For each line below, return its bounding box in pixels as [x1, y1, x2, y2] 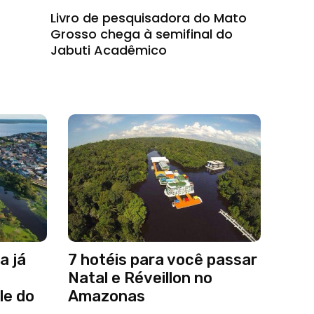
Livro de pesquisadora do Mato [50, 9, 247, 27]
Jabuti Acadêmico [50, 41, 167, 59]
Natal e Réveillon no [67, 268, 212, 287]
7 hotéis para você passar [67, 250, 257, 269]
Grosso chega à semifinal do [50, 25, 233, 43]
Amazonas [67, 286, 145, 306]
